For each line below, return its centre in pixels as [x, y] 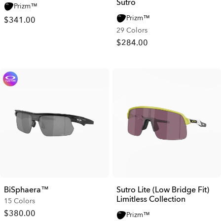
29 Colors [132, 30]
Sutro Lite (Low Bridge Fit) [163, 190]
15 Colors [19, 201]
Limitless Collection [151, 199]
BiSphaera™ [26, 190]
